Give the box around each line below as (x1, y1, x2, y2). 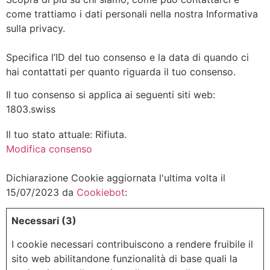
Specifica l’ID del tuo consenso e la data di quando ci (6, 51, 249, 64)
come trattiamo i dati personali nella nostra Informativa (6, 8, 258, 20)
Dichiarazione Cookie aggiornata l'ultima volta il (6, 172, 225, 184)
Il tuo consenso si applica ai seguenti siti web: (6, 89, 215, 101)
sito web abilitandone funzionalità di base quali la (11, 252, 237, 265)
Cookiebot (77, 186, 125, 199)
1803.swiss (6, 103, 55, 116)
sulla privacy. (6, 22, 65, 35)
